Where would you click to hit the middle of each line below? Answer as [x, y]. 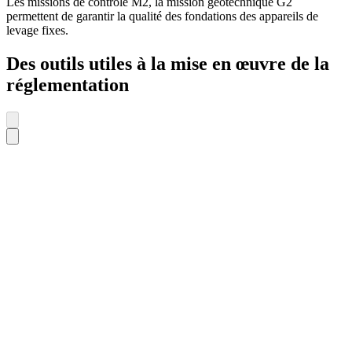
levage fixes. [37, 31]
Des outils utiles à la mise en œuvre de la [168, 64]
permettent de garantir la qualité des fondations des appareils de [162, 16]
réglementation [68, 85]
